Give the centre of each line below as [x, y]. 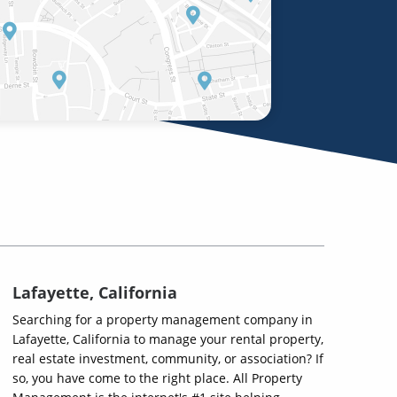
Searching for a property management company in [163, 319]
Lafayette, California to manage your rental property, [168, 339]
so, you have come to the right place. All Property [157, 378]
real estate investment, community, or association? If [168, 358]
